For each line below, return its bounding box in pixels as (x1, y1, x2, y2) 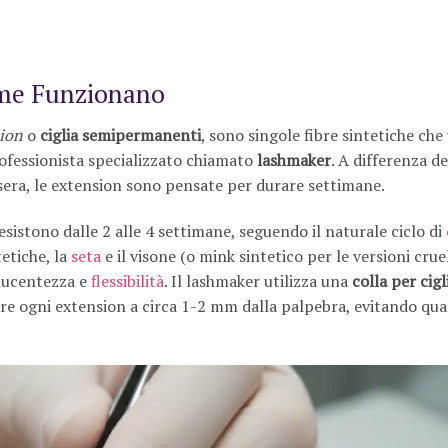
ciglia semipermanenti (40, 124, 201, 147)
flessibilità (91, 269, 164, 292)
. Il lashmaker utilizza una (164, 269, 352, 292)
